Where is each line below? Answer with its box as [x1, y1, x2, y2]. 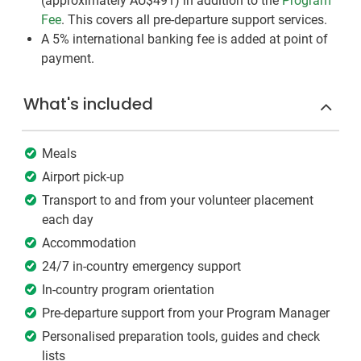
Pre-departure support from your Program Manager [42, 305, 330, 322]
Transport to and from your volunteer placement [42, 193, 313, 209]
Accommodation [42, 235, 136, 251]
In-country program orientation [42, 282, 214, 298]
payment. [41, 51, 94, 67]
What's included [23, 93, 153, 116]
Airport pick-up [42, 169, 124, 185]
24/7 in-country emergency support [42, 259, 241, 275]
